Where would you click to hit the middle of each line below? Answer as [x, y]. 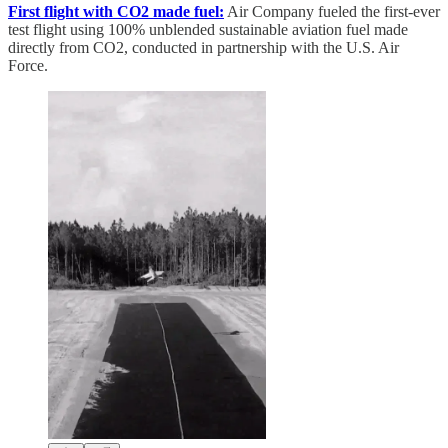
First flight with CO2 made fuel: [116, 12]
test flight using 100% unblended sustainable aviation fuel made [208, 30]
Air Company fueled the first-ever [332, 12]
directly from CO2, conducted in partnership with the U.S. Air [203, 48]
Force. [28, 66]
